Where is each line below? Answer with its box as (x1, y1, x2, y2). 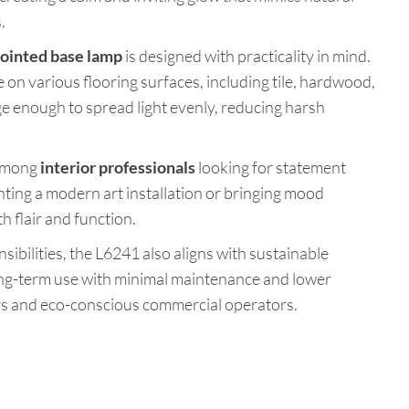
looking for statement (195, 157, 346, 178)
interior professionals (40, 157, 195, 178)
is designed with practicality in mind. (122, 46, 371, 67)
